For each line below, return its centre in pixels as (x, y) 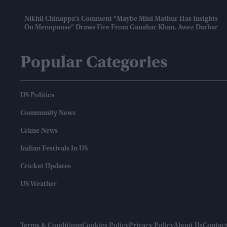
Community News (48, 114)
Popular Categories (94, 64)
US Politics (37, 96)
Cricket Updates (46, 167)
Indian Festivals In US (54, 149)
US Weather (39, 185)
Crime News (39, 131)
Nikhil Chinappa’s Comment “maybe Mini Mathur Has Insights (121, 20)
